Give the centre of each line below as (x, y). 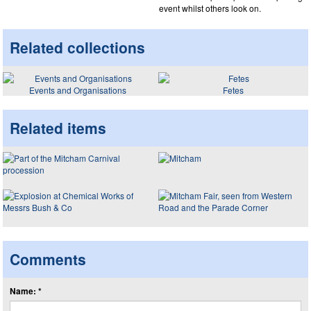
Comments (48, 259)
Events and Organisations (78, 90)
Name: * (26, 291)
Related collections (77, 47)
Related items (58, 127)
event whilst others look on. (210, 8)
